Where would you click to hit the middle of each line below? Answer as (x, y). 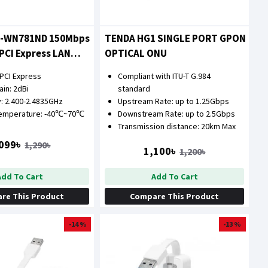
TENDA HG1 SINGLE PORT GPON (176, 38)
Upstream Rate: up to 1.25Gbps (174, 101)
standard (134, 88)
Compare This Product (175, 196)
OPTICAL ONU (136, 53)
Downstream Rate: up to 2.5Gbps (177, 113)
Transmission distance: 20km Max (177, 126)
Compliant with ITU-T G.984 (165, 76)
